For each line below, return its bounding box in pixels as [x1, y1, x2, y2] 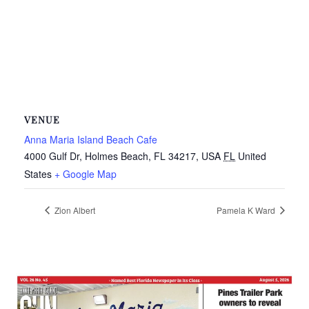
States [24, 166, 52, 181]
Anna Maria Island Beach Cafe [24, 132, 157, 146]
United [238, 148, 266, 163]
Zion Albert [52, 203, 95, 216]
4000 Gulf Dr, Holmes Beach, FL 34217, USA [24, 148, 221, 163]
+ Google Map [54, 166, 117, 181]
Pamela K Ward [217, 203, 277, 216]
